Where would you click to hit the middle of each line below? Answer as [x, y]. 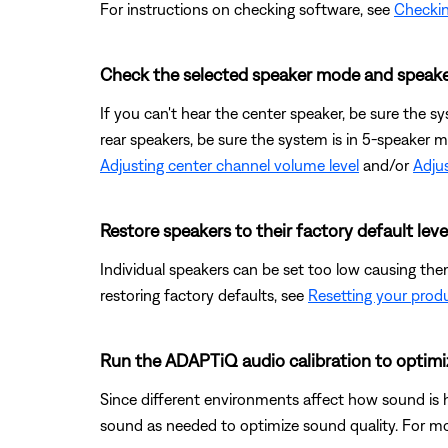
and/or [386, 164]
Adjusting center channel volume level [229, 164]
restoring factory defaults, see [204, 294]
